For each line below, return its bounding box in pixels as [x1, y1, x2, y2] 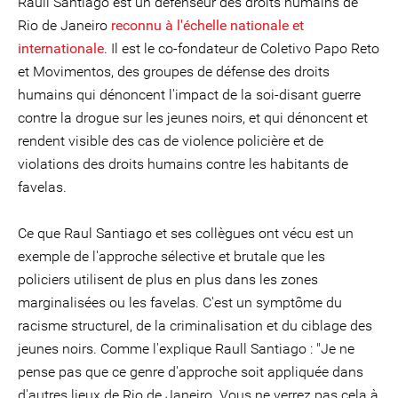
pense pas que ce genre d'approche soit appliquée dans [18, 363, 363, 380]
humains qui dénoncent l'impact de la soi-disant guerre [18, 86, 361, 103]
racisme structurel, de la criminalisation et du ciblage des [18, 317, 372, 334]
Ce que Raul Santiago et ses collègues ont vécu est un [18, 225, 354, 242]
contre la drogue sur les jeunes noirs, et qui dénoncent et [18, 109, 368, 126]
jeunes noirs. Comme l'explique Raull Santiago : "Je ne [18, 340, 354, 357]
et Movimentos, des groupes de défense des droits [18, 63, 330, 80]
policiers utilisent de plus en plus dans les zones [18, 271, 318, 288]
